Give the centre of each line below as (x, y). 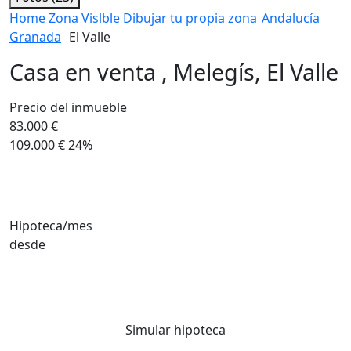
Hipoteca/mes (51, 225)
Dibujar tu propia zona (190, 18)
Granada (35, 37)
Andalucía (291, 18)
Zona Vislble (84, 18)
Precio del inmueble (68, 107)
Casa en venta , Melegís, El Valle (174, 72)
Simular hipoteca (175, 330)
